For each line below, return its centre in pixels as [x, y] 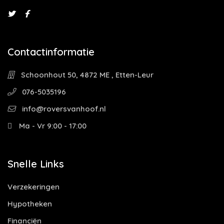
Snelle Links [36, 164]
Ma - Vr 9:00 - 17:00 [52, 126]
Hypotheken [30, 204]
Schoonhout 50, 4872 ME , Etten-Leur [86, 75]
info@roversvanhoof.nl [63, 109]
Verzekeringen [33, 187]
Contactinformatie [51, 52]
